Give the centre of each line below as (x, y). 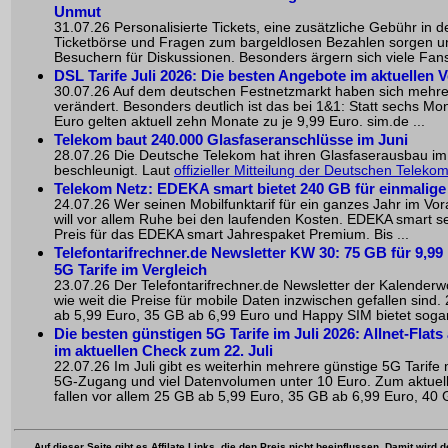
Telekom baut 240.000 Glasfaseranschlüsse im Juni (231, 139)
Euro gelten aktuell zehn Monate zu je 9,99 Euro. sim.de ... (239, 121)
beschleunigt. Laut (114, 170)
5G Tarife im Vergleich (130, 269)
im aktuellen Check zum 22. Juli (163, 350)
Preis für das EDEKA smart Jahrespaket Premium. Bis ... (231, 234)
